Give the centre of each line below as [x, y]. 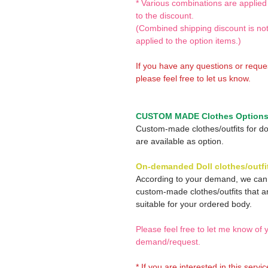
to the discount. [165, 16]
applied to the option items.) [188, 41]
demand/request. [168, 242]
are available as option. [180, 141]
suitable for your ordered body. [194, 204]
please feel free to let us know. [193, 78]
